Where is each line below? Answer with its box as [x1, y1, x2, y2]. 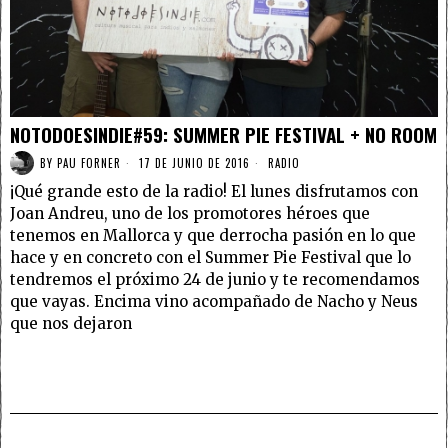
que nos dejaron [10, 314, 132, 334]
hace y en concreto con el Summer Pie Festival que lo [10, 248, 411, 268]
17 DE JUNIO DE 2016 [135, 154, 250, 171]
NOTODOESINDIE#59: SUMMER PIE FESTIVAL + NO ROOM [10, 120, 437, 149]
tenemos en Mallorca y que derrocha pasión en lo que [10, 226, 416, 246]
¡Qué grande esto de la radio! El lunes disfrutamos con [10, 182, 418, 202]
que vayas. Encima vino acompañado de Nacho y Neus [10, 292, 418, 312]
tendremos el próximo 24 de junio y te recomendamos [10, 270, 420, 290]
